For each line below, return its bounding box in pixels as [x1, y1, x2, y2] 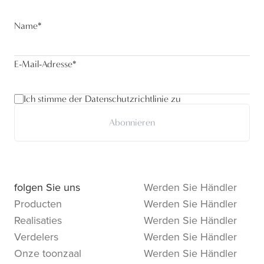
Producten [14, 196, 62, 212]
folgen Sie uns [14, 180, 80, 196]
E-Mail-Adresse [14, 58, 72, 70]
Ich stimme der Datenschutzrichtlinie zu [24, 93, 181, 105]
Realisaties [14, 213, 62, 229]
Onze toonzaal [14, 246, 81, 262]
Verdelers [14, 229, 58, 245]
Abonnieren [109, 117, 155, 128]
